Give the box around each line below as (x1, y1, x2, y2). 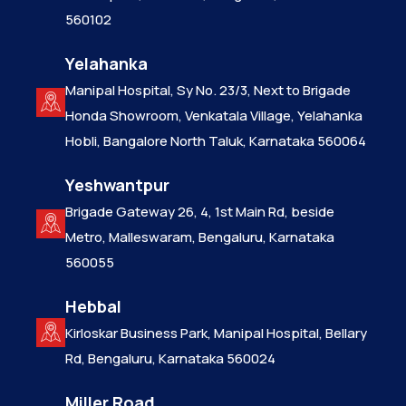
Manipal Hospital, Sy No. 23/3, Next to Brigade (65, 81, 351, 101)
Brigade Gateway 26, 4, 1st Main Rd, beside (65, 202, 334, 222)
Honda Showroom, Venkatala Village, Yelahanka (65, 106, 362, 126)
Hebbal (65, 295, 121, 318)
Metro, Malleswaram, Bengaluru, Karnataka (65, 227, 334, 247)
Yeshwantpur (65, 174, 169, 197)
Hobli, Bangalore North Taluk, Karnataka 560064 (65, 131, 366, 151)
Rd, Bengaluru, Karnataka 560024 (65, 349, 275, 369)
